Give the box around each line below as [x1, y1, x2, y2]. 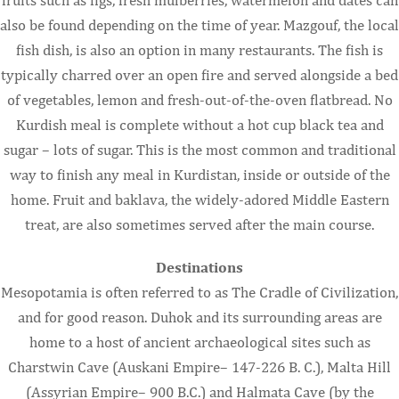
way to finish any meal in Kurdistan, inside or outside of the [9, 165, 390, 183]
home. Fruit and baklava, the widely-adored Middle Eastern [10, 190, 389, 208]
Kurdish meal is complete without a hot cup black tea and [15, 115, 384, 134]
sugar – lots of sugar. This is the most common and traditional [3, 140, 396, 159]
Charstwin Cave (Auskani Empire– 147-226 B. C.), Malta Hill [8, 357, 391, 376]
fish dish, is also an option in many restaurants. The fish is [16, 40, 383, 59]
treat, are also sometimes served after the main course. [25, 215, 374, 233]
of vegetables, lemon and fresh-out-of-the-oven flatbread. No [6, 90, 393, 109]
